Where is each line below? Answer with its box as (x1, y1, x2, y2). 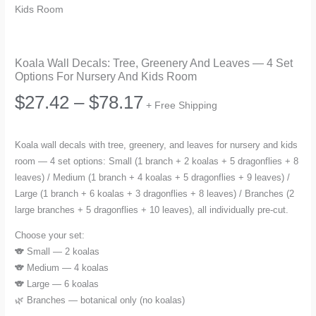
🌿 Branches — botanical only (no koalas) (15, 294, 186, 305)
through (142, 190, 204, 211)
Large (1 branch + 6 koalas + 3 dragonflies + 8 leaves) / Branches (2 (15, 188, 295, 200)
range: (142, 124, 194, 145)
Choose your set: (15, 229, 85, 241)
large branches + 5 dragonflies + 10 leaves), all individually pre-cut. (15, 205, 289, 216)
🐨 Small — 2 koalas (15, 245, 100, 257)
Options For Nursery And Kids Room (15, 70, 197, 83)
